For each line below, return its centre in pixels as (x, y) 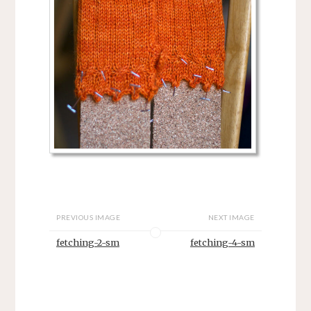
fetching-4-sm (222, 243)
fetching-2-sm (88, 243)
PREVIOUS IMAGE (89, 217)
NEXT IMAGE (231, 217)
